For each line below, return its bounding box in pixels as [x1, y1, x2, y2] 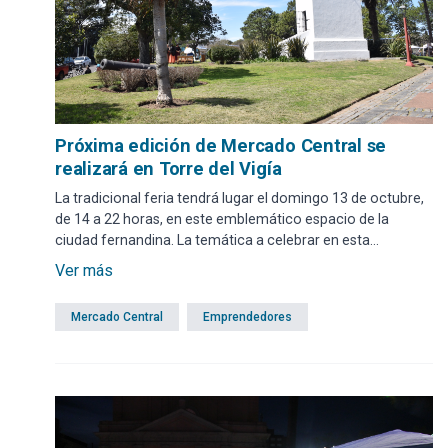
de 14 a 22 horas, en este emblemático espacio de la [55, 211, 389, 228]
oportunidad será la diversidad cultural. [55, 253, 301, 270]
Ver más [55, 261, 113, 281]
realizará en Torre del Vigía [55, 158, 282, 180]
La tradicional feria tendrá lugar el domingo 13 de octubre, [55, 190, 424, 207]
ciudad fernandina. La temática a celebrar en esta [55, 232, 370, 249]
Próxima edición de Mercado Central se [55, 135, 387, 157]
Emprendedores [203, 310, 292, 325]
